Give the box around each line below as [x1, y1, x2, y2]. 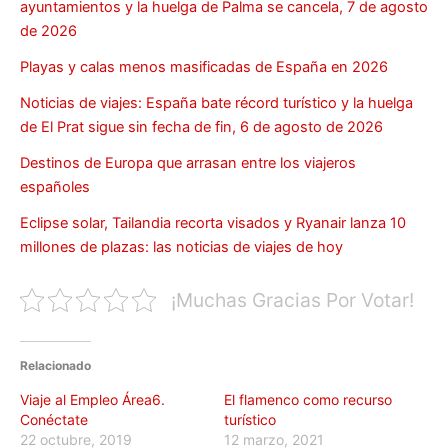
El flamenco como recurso [224, 391, 392, 409]
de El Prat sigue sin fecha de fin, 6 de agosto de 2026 [20, 117, 383, 136]
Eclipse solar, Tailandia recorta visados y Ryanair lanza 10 [20, 213, 406, 232]
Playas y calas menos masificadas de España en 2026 [20, 57, 388, 76]
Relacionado [20, 358, 91, 374]
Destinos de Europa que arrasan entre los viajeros [20, 153, 356, 172]
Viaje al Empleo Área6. [20, 391, 165, 409]
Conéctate [20, 411, 88, 429]
